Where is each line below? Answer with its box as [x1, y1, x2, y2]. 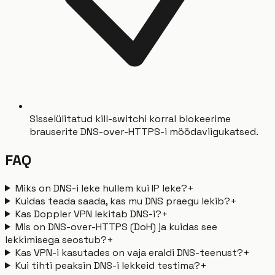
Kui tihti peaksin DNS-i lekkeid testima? [15, 258, 200, 272]
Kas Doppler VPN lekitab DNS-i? [15, 207, 161, 220]
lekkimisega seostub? [5, 233, 107, 246]
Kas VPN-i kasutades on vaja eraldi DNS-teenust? [15, 246, 243, 259]
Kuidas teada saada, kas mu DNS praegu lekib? [15, 194, 230, 207]
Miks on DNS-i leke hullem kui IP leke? [15, 181, 187, 195]
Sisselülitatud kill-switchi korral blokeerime [29, 112, 231, 125]
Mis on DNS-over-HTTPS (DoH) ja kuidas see [15, 220, 217, 233]
